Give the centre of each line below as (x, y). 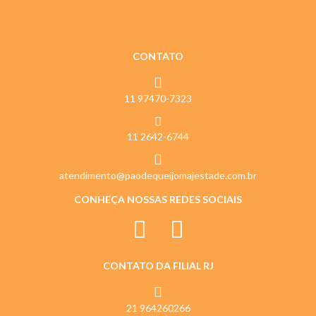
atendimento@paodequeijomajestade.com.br (158, 175)
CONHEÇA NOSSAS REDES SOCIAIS (158, 199)
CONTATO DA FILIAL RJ (158, 265)
